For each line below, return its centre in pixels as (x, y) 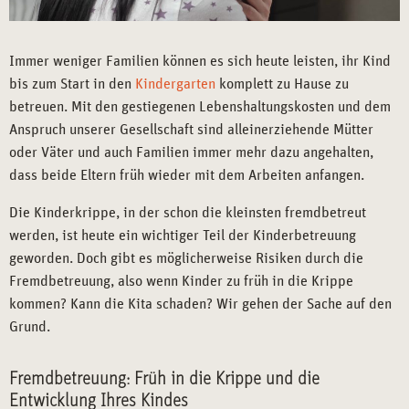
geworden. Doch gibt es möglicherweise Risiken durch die (186, 258)
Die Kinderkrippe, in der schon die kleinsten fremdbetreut (188, 212)
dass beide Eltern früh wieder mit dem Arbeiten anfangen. (187, 175)
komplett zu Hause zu (282, 84)
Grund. (30, 326)
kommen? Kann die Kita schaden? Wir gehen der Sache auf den (200, 304)
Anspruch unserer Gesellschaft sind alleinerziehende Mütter (191, 129)
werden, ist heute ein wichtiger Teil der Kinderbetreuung (183, 235)
